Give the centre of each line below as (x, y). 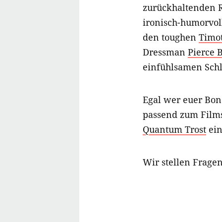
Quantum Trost (174, 130)
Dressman (165, 52)
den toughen (171, 37)
